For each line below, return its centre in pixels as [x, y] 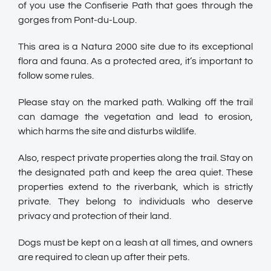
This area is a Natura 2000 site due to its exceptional [135, 46]
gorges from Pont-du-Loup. [77, 20]
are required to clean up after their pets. [104, 257]
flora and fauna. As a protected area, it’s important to [135, 61]
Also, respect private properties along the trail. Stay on [135, 158]
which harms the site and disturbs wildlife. [107, 131]
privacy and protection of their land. [95, 216]
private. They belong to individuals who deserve [135, 201]
